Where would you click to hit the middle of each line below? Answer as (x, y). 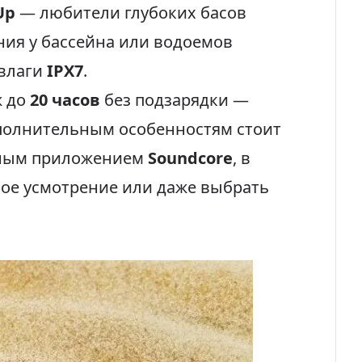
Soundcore (190, 158)
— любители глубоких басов (131, 13)
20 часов (65, 100)
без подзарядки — (175, 100)
